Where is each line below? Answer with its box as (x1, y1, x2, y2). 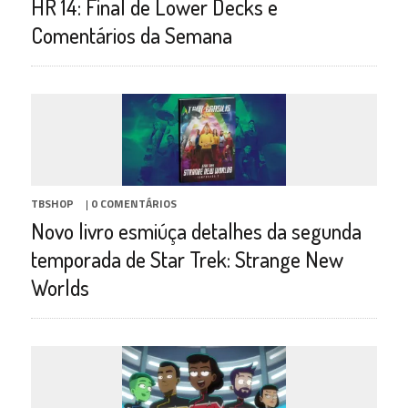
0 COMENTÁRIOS (90, 194, 177, 212)
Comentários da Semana (30, 20, 232, 49)
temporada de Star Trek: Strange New (30, 244, 343, 273)
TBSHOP (30, 194, 74, 212)
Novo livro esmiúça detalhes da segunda (30, 216, 362, 245)
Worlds (30, 272, 89, 301)
